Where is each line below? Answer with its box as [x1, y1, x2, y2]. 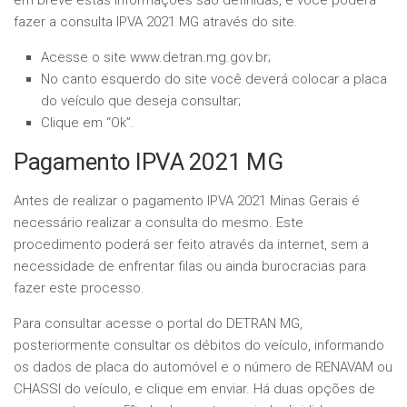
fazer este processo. [14, 280, 144, 296]
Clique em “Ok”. [41, 114, 134, 131]
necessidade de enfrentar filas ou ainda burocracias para [14, 258, 366, 274]
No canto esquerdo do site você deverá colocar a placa [41, 71, 387, 87]
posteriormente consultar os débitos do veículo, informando [14, 337, 384, 353]
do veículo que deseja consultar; [41, 93, 241, 109]
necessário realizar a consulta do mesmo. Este [14, 214, 303, 231]
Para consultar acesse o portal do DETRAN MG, [14, 315, 303, 332]
